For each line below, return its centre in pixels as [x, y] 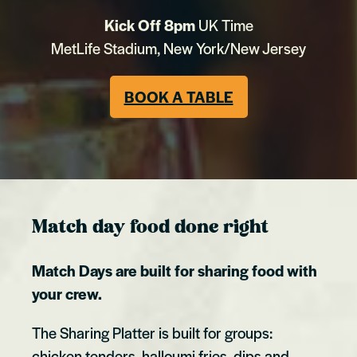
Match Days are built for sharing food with [175, 271]
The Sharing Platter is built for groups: [152, 333]
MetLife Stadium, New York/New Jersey [178, 48]
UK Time [224, 25]
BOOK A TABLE [178, 96]
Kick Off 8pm [149, 25]
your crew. [67, 294]
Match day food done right [150, 227]
